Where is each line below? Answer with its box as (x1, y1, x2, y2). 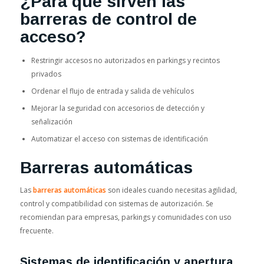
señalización (31, 117, 72, 127)
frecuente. (19, 225, 54, 236)
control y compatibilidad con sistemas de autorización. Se (19, 198, 213, 209)
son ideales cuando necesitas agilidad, (105, 184, 237, 195)
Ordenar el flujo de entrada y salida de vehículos (31, 86, 194, 97)
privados (31, 69, 61, 80)
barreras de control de (19, 10, 197, 29)
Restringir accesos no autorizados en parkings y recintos (31, 55, 220, 66)
